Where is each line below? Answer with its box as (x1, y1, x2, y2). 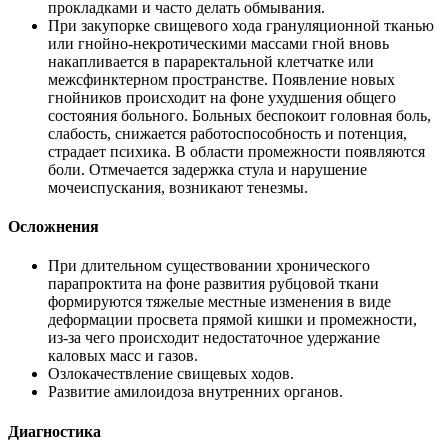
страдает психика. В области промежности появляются (48, 142, 425, 160)
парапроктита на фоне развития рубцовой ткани (48, 275, 379, 293)
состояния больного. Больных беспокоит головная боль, (48, 106, 431, 124)
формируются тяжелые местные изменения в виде (48, 293, 391, 311)
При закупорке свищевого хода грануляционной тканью (48, 16, 434, 34)
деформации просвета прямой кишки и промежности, (48, 311, 417, 329)
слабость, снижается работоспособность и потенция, (48, 124, 407, 142)
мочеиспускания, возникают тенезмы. (48, 178, 308, 196)
